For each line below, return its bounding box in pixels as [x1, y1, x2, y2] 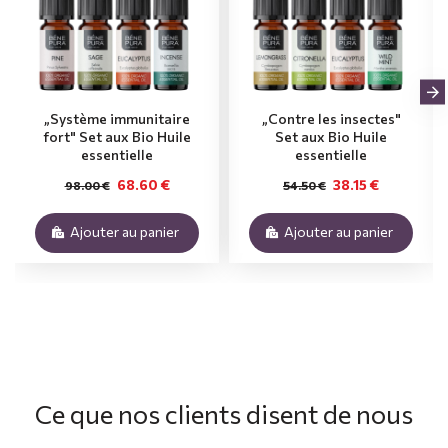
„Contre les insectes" [261, 109, 401, 127]
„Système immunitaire [44, 109, 190, 127]
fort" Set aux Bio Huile [43, 127, 191, 145]
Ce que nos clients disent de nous [34, 397, 413, 429]
